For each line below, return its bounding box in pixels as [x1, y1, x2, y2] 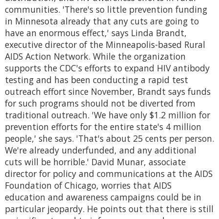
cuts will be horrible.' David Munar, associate [5, 156, 186, 168]
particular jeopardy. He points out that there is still [5, 203, 214, 215]
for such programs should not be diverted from [5, 97, 196, 109]
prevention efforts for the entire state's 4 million [5, 121, 201, 133]
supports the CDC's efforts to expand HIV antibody [5, 62, 210, 74]
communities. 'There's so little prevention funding [5, 3, 207, 16]
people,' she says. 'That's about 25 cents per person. [5, 132, 214, 145]
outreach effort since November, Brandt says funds [5, 86, 211, 98]
